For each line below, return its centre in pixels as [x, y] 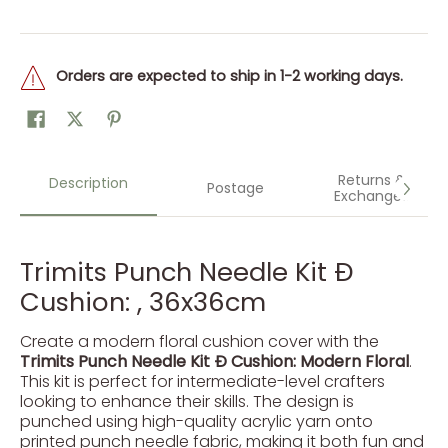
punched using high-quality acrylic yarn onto [196, 421]
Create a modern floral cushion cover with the [199, 341]
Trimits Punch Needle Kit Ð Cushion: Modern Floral [214, 361]
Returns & [371, 180]
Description [88, 183]
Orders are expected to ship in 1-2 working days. [229, 76]
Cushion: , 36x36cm [143, 302]
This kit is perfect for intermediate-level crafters [202, 381]
